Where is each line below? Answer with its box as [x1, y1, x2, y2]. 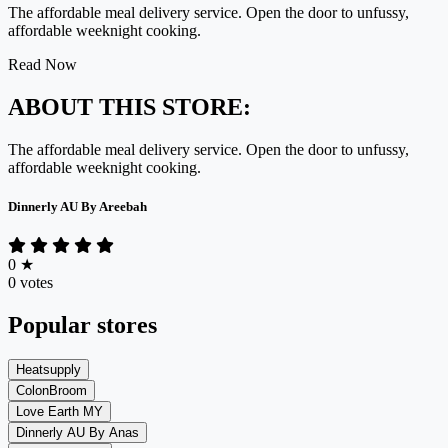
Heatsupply [16, 361, 81, 377]
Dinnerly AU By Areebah [8, 198, 147, 214]
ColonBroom [16, 382, 87, 398]
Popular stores [8, 311, 157, 338]
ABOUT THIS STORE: [8, 93, 251, 120]
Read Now [8, 55, 77, 73]
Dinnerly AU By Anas [16, 424, 139, 440]
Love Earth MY [16, 403, 103, 419]
